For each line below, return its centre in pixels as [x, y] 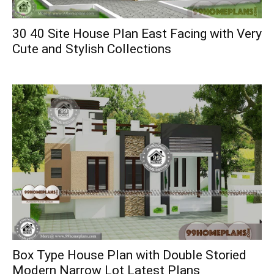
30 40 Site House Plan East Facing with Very [137, 33]
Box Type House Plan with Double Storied [129, 255]
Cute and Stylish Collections [92, 49]
